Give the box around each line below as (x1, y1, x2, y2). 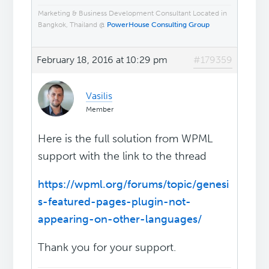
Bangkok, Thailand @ (38, 20, 107, 29)
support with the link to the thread (38, 150, 207, 163)
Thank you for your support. (38, 241, 177, 255)
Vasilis (86, 90, 113, 102)
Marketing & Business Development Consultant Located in (38, 9, 228, 18)
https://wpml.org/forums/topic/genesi (38, 178, 229, 192)
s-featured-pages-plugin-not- (38, 195, 192, 209)
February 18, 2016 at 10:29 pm (37, 54, 168, 66)
